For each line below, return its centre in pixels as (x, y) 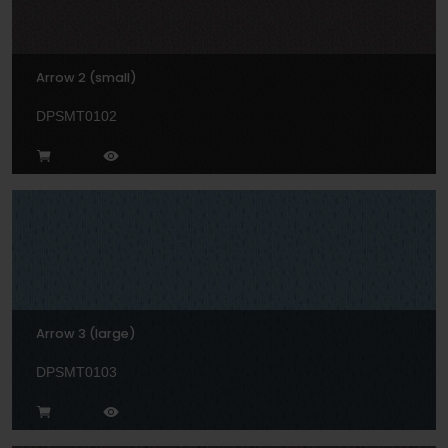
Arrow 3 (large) (86, 334)
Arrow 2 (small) (86, 78)
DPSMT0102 (76, 116)
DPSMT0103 (76, 372)
